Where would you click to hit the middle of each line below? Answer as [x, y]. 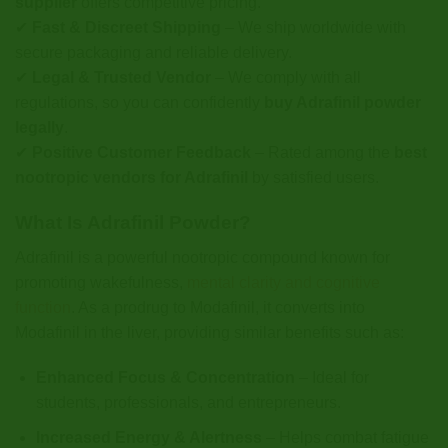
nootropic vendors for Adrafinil [131, 178]
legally [39, 128]
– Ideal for [331, 378]
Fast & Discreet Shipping [126, 28]
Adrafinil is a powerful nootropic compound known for [202, 257]
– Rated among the [322, 153]
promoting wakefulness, [101, 282]
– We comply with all [286, 78]
